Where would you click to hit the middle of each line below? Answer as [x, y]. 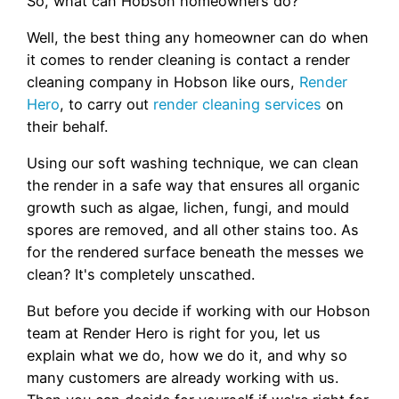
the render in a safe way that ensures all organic [193, 186]
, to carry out [106, 104]
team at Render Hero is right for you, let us [174, 334]
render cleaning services [237, 104]
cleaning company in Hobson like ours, [163, 81]
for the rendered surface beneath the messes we [195, 252]
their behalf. [67, 126]
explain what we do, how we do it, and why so [187, 356]
